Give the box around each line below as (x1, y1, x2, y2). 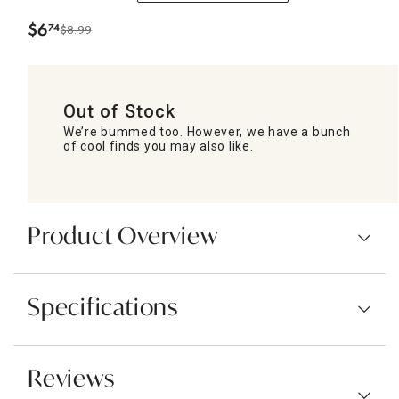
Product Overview (28, 225, 218, 249)
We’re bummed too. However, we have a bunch (63, 124, 351, 139)
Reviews (28, 368, 115, 392)
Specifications (28, 297, 178, 321)
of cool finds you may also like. (63, 138, 254, 153)
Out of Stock (63, 100, 175, 122)
